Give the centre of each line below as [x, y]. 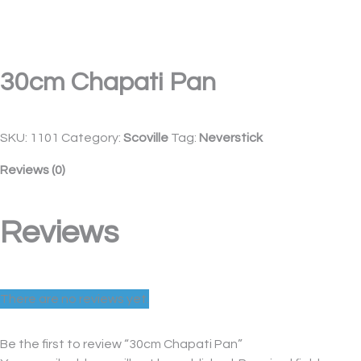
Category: [92, 138]
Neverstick [231, 138]
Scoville [146, 138]
